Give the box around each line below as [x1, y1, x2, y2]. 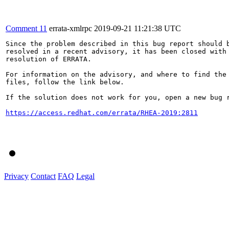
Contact [31, 171, 56, 180]
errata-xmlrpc [49, 24, 92, 33]
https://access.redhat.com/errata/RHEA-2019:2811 [6, 108, 198, 117]
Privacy [4, 171, 29, 180]
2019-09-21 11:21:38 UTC [94, 24, 181, 33]
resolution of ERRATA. [6, 55, 91, 63]
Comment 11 [6, 24, 47, 33]
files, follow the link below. [6, 78, 124, 86]
